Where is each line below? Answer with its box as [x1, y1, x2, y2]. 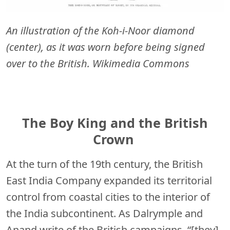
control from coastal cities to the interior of [6, 189, 210, 204]
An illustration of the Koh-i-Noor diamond [6, 24, 195, 38]
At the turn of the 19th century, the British [6, 157, 203, 171]
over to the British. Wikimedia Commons [6, 56, 189, 71]
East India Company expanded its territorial [6, 173, 212, 187]
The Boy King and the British [22, 114, 208, 132]
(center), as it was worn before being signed [6, 40, 205, 54]
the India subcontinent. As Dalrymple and [6, 206, 203, 220]
